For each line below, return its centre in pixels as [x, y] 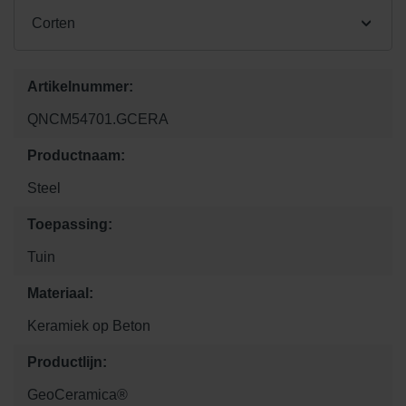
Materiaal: [60, 293]
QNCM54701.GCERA [98, 119]
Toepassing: [70, 224]
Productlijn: [67, 362]
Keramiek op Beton [89, 325]
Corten [53, 23]
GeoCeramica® [77, 394]
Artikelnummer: [80, 86]
